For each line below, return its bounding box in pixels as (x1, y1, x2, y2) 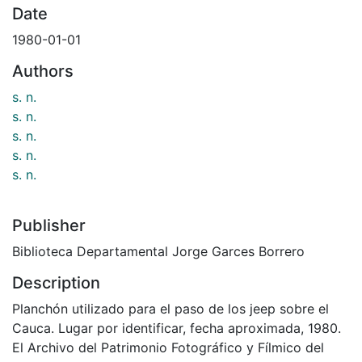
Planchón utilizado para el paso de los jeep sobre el (12, 300, 329, 317)
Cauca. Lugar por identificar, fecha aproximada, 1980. (12, 319, 341, 336)
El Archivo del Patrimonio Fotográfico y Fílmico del (12, 339, 324, 356)
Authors (12, 61, 74, 81)
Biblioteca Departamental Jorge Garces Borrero (12, 242, 305, 259)
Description (12, 272, 100, 293)
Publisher (12, 215, 86, 235)
